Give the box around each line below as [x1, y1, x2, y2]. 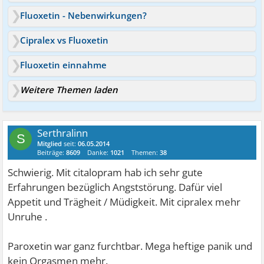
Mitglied [37, 139, 62, 148]
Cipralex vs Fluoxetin [20, 34, 109, 47]
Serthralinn [37, 126, 88, 140]
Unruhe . [8, 210, 48, 224]
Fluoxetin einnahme [20, 59, 107, 71]
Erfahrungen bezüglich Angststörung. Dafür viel [8, 180, 223, 194]
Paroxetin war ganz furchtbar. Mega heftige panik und [8, 239, 253, 253]
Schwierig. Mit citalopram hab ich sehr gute [8, 166, 203, 180]
